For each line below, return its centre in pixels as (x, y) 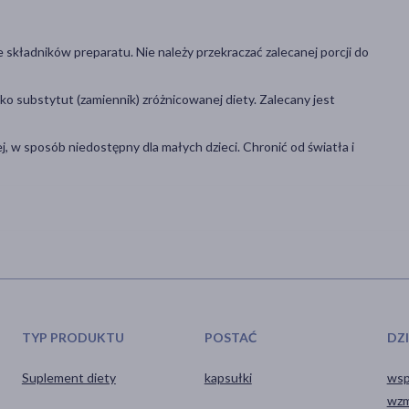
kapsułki (228, 377)
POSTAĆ (230, 337)
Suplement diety (68, 377)
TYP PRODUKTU (73, 337)
